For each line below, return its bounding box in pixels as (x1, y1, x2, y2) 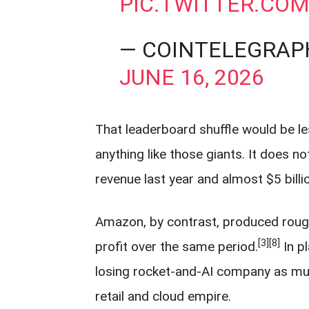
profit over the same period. (95, 239, 258, 255)
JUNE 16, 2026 (119, 64, 264, 90)
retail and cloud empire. (95, 288, 231, 304)
